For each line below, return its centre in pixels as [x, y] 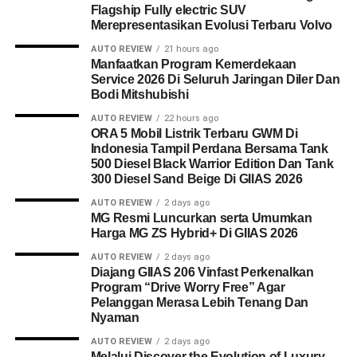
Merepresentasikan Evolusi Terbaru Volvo [212, 25]
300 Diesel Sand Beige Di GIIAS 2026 [196, 179]
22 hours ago [191, 118]
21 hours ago [191, 49]
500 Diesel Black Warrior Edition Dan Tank [212, 164]
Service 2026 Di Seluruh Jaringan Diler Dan [215, 79]
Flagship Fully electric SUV [169, 10]
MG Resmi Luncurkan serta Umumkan [201, 218]
